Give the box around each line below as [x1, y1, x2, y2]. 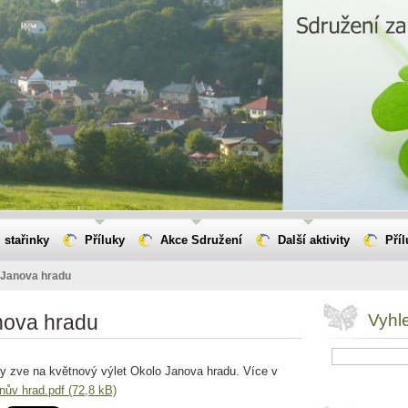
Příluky [85, 233, 125, 247]
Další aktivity [278, 233, 350, 247]
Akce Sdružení [160, 233, 242, 247]
